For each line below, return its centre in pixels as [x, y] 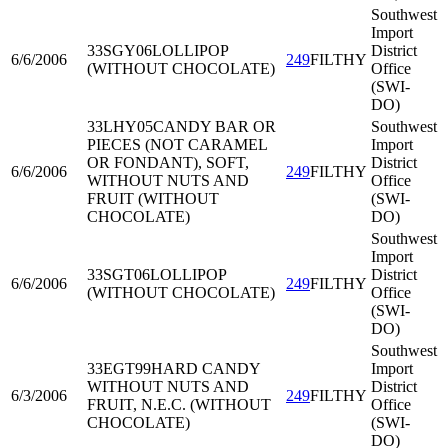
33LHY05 [120, 126]
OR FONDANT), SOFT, [168, 162]
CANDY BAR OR [214, 126]
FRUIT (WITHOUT [153, 198]
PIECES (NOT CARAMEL [177, 144]
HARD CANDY [205, 368]
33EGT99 [119, 368]
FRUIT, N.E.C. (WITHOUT [179, 404]
